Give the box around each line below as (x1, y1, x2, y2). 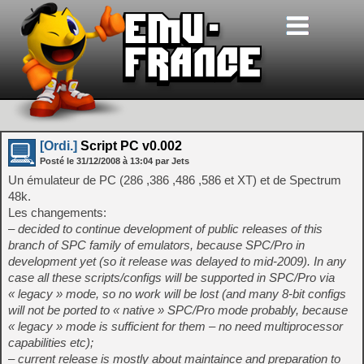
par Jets (155, 156, 189, 166)
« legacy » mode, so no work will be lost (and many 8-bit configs (8, 287, 346, 301)
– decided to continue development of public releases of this (8, 222, 323, 236)
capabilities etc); (8, 336, 93, 349)
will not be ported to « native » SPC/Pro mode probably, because (8, 303, 348, 317)
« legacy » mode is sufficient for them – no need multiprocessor (8, 319, 343, 333)
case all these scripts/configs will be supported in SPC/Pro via (8, 271, 335, 284)
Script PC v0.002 (77, 139, 182, 153)
